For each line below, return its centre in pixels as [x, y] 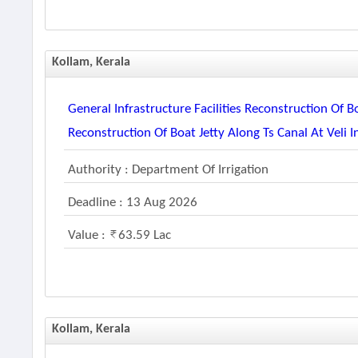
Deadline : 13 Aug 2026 [133, 203]
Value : [89, 235]
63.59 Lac [145, 235]
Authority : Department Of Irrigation [169, 170]
